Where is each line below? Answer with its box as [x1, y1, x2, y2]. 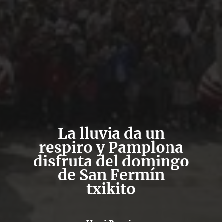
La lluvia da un [57, 124, 165, 143]
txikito [86, 179, 136, 198]
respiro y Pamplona [39, 138, 183, 157]
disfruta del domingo [33, 152, 189, 170]
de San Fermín [57, 166, 165, 184]
